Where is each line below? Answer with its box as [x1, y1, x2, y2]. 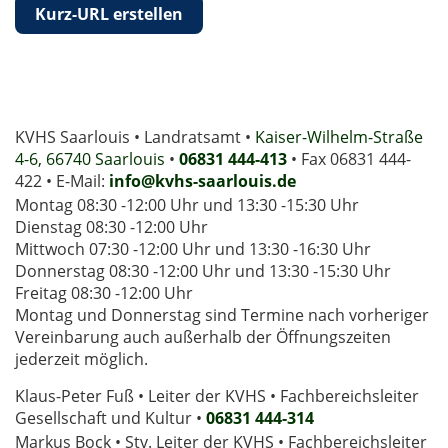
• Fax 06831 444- [286, 148, 411, 171]
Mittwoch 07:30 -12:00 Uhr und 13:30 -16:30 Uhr [14, 238, 371, 261]
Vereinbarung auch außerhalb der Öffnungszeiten [14, 326, 391, 349]
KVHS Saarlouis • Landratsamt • [14, 126, 255, 149]
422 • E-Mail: [14, 170, 109, 193]
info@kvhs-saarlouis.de [108, 170, 296, 193]
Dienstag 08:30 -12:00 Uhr [14, 216, 208, 239]
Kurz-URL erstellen [34, 3, 183, 26]
